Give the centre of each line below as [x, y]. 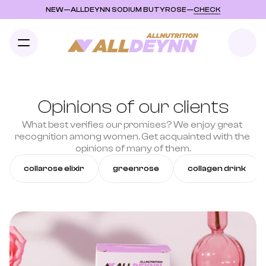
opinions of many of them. [133, 148]
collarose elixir [54, 169]
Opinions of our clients [133, 107]
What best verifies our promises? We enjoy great [132, 125]
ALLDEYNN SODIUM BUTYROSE [129, 9]
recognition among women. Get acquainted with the [132, 137]
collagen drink [217, 169]
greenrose [136, 169]
